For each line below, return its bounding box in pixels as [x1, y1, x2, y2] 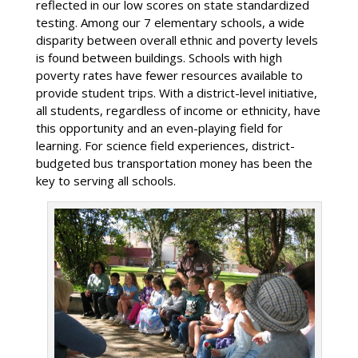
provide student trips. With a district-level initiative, [35, 85, 317, 101]
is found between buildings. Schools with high [35, 50, 282, 66]
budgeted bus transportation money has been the [35, 155, 312, 172]
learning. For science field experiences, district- [35, 137, 295, 154]
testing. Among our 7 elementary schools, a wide [35, 14, 304, 31]
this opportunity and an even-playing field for [35, 120, 283, 137]
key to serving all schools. [35, 173, 176, 189]
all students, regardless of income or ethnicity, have [35, 102, 320, 119]
